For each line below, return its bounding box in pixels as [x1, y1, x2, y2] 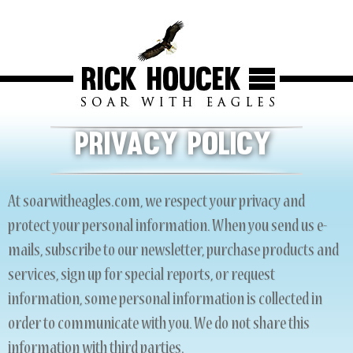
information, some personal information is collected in [8, 292, 322, 310]
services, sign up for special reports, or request [8, 267, 275, 286]
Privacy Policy [74, 131, 271, 162]
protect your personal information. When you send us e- [8, 218, 328, 237]
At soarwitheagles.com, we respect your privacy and [8, 194, 305, 213]
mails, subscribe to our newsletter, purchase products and [8, 243, 339, 262]
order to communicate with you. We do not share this [8, 316, 310, 335]
